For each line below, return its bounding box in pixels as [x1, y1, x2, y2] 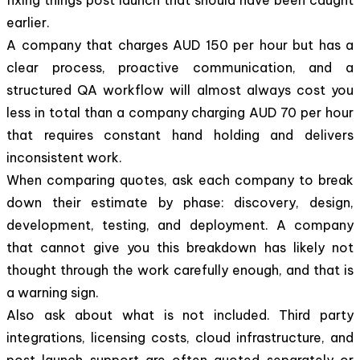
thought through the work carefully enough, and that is [6, 261, 354, 278]
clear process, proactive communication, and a [6, 59, 354, 76]
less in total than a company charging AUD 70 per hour [6, 104, 354, 121]
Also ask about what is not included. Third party [6, 306, 354, 323]
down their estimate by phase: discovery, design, [6, 194, 354, 211]
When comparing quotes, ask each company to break [6, 171, 354, 188]
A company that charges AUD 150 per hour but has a [6, 36, 354, 53]
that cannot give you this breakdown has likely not [6, 239, 354, 256]
